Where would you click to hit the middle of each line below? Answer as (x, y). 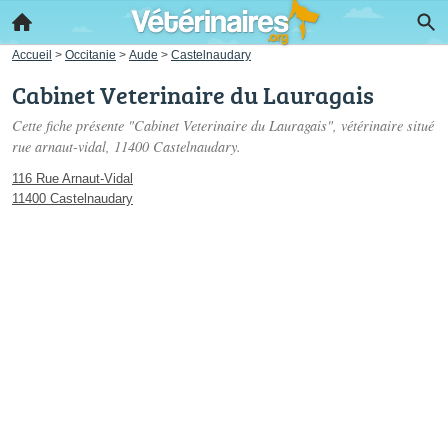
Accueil (32, 54)
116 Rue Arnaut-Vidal (72, 178)
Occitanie (90, 54)
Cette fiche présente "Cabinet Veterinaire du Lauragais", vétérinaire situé (223, 125)
